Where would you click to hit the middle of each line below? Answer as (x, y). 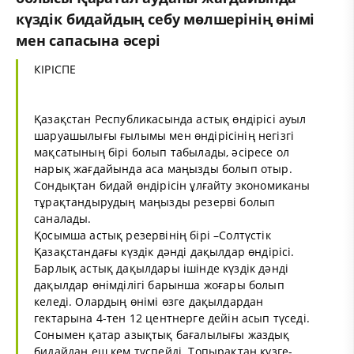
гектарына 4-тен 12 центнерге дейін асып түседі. (172, 318)
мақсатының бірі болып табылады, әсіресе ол (162, 152)
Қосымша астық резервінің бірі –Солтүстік (153, 235)
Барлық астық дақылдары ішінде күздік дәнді (162, 268)
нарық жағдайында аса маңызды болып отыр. (163, 168)
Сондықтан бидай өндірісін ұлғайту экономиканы (172, 185)
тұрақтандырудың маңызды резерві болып (155, 201)
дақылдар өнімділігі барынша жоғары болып (159, 284)
